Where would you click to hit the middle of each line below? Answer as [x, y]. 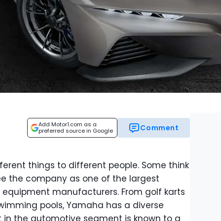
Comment [160, 128]
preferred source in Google [76, 131]
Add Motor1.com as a [68, 124]
